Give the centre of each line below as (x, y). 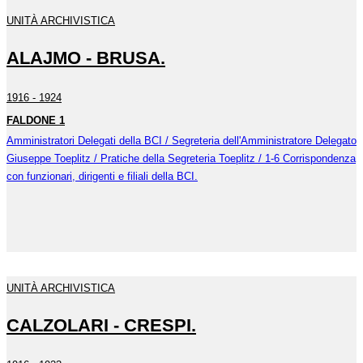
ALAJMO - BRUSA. (86, 58)
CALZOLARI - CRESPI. (101, 326)
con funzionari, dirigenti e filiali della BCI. (102, 176)
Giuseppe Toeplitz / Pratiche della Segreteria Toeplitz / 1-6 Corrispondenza (181, 158)
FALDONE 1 (36, 120)
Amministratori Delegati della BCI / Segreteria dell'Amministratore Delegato (181, 140)
